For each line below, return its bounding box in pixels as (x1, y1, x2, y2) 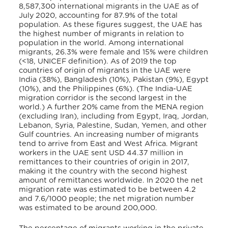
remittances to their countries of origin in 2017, (19, 158, 190, 166)
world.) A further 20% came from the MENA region (19, 103, 204, 111)
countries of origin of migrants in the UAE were (19, 67, 191, 75)
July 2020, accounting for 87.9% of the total (19, 12, 178, 20)
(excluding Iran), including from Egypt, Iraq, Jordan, (19, 112, 209, 121)
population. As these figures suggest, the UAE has (19, 21, 203, 29)
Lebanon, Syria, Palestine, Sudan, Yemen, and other (19, 122, 207, 130)
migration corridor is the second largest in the (19, 94, 187, 102)
